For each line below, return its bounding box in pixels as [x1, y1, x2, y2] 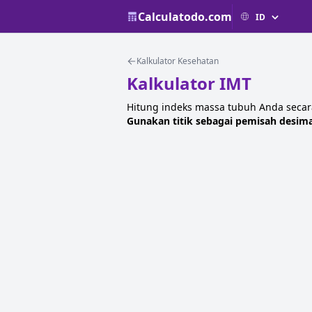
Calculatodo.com [138, 8, 232, 24]
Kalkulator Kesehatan [136, 55, 219, 67]
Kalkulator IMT [127, 72, 251, 95]
